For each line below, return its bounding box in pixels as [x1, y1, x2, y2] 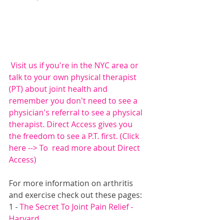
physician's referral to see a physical [9, 107, 144, 118]
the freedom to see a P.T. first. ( [9, 130, 122, 141]
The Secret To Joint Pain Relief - [20, 201, 135, 212]
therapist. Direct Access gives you [9, 118, 135, 130]
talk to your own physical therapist [9, 71, 138, 82]
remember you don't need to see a [9, 95, 139, 106]
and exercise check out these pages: [9, 189, 142, 200]
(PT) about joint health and [9, 83, 110, 94]
